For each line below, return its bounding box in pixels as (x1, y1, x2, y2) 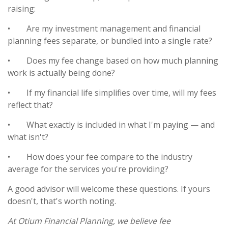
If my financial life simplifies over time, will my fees (26, 87, 216, 98)
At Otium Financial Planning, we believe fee (8, 215, 170, 226)
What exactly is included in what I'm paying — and (26, 119, 215, 130)
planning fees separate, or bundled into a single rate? (8, 35, 212, 46)
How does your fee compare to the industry (26, 151, 192, 162)
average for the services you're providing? (8, 163, 168, 175)
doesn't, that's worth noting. (8, 195, 116, 207)
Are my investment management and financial (26, 22, 201, 34)
